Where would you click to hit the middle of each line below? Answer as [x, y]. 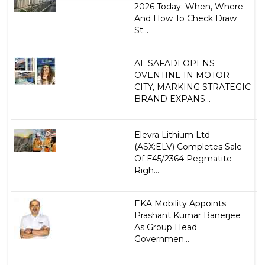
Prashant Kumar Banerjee [187, 216]
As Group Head [165, 227]
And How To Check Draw [185, 19]
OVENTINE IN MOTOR [182, 75]
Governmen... [161, 239]
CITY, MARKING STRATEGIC [192, 87]
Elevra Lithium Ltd [172, 135]
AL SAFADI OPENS [174, 64]
